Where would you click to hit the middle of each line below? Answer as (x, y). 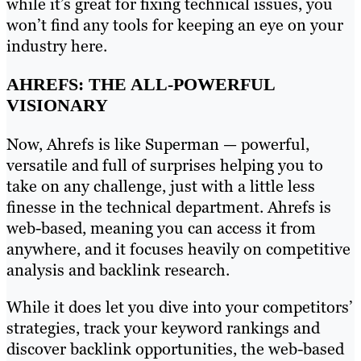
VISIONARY (57, 105)
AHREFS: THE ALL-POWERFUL (141, 84)
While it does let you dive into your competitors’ (180, 307)
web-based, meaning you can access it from (161, 228)
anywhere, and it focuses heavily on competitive (178, 249)
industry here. (57, 46)
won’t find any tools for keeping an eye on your (175, 25)
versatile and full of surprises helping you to (165, 165)
